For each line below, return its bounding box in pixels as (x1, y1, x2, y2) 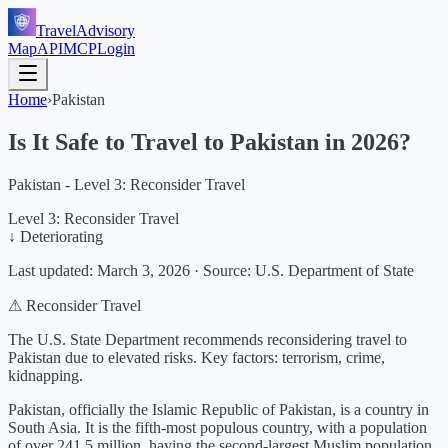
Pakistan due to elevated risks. (8, 348, 197, 366)
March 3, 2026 (97, 261, 190, 279)
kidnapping (8, 366, 79, 384)
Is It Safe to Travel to (8, 128, 230, 155)
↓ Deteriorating (8, 227, 103, 245)
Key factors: (197, 348, 282, 366)
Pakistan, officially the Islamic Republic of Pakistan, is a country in (8, 400, 429, 418)
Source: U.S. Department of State (203, 261, 414, 279)
